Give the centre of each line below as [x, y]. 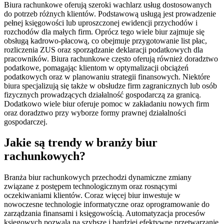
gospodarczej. [26, 121]
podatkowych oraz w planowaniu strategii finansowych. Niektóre [107, 76]
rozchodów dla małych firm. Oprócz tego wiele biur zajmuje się [104, 31]
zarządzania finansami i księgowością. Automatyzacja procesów [105, 213]
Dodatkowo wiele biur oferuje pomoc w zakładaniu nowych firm [106, 103]
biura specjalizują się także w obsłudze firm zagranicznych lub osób [110, 85]
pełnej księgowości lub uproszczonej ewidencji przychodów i [101, 22]
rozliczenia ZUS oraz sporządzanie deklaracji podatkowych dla [103, 49]
